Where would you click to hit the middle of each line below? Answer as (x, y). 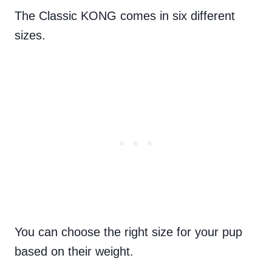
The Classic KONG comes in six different (125, 15)
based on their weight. (74, 251)
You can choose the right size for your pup (128, 232)
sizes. (32, 35)
